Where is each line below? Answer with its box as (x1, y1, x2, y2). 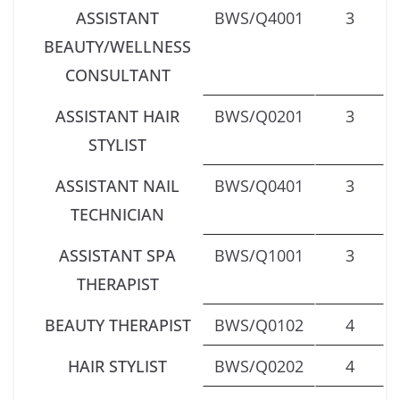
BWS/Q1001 (214, 244, 304, 266)
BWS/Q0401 (214, 174, 304, 196)
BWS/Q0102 (214, 313, 304, 336)
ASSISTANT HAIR (55, 104, 179, 127)
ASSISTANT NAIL (55, 174, 179, 196)
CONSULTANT (64, 63, 171, 86)
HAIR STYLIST (68, 354, 167, 377)
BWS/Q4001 (214, 6, 304, 29)
